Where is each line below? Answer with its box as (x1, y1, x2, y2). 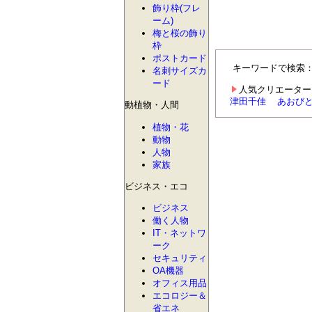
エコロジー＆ (153, 290, 207, 302)
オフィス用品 (153, 278, 207, 289)
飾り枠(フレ (153, 2, 201, 13)
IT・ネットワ (153, 228, 206, 239)
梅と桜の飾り (153, 27, 207, 38)
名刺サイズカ (153, 65, 207, 76)
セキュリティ (153, 253, 207, 264)
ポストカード (153, 52, 207, 63)
